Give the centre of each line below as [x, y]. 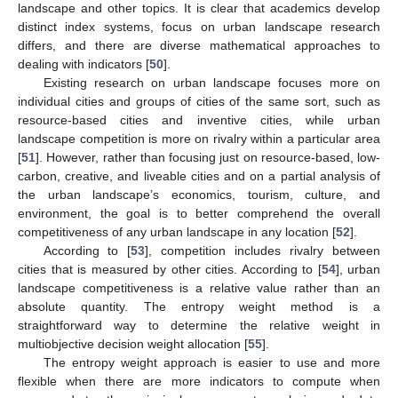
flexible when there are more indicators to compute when [199, 381]
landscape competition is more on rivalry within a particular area [199, 138]
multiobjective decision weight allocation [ [133, 343]
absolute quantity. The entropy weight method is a [199, 306]
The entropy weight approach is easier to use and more [211, 362]
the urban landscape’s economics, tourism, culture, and [199, 194]
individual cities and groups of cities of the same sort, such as [199, 101]
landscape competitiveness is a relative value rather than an [199, 287]
